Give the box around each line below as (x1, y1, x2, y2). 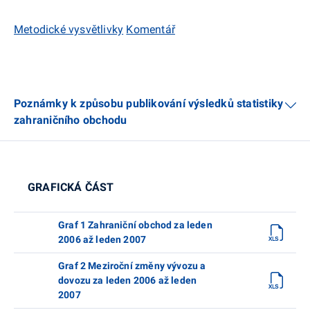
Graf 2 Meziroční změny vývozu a (58, 259, 206, 271)
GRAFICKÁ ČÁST (28, 180, 114, 194)
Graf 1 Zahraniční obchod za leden (58, 219, 212, 230)
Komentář (126, 22, 176, 36)
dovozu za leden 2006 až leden (58, 274, 197, 286)
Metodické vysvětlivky (14, 22, 124, 36)
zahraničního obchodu (14, 113, 127, 127)
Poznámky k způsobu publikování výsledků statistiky (14, 96, 284, 110)
